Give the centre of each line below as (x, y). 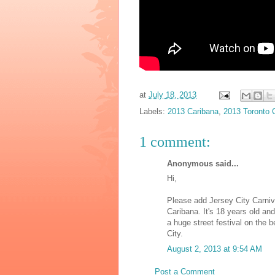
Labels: (153, 111)
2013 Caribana (193, 111)
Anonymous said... (203, 163)
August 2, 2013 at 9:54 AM (215, 249)
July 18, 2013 (172, 95)
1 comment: (175, 141)
